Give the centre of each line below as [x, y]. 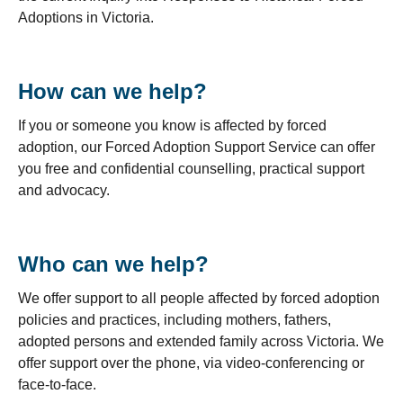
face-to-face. [57, 384]
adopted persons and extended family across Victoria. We [201, 341]
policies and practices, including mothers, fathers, [175, 319]
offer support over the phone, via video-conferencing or [191, 363]
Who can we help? [113, 264]
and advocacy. [64, 190]
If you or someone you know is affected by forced [172, 125]
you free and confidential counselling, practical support [191, 168]
